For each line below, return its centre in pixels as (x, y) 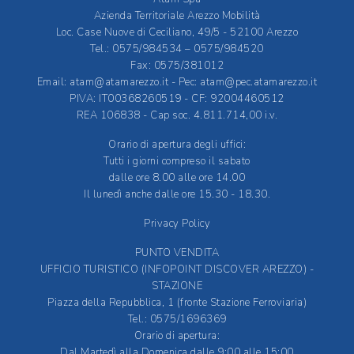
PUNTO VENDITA (177, 253)
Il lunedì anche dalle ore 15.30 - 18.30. (177, 195)
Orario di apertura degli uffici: (177, 145)
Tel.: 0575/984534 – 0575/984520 (177, 49)
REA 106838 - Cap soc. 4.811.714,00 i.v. (177, 116)
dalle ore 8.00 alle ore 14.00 (177, 178)
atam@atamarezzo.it (119, 83)
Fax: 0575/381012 (177, 66)
